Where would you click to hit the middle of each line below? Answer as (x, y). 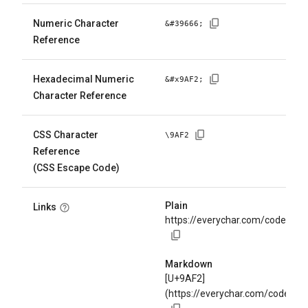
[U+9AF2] (185, 279)
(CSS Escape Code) (76, 168)
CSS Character (66, 135)
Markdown (189, 264)
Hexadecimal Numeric (84, 79)
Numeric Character (76, 23)
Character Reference (80, 96)
